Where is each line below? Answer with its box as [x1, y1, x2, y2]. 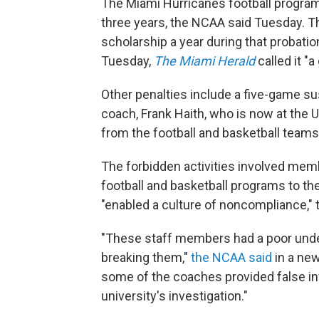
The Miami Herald [154, 53, 255, 68]
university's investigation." [101, 288, 248, 303]
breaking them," [101, 249, 191, 265]
